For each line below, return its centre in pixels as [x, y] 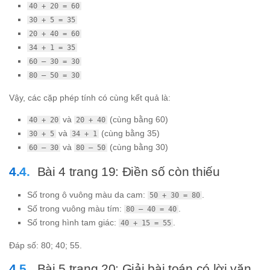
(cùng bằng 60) [138, 119]
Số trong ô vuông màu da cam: [87, 194]
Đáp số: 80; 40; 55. [46, 245]
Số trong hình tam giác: [73, 222]
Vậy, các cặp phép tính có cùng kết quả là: [90, 97]
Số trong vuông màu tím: [76, 208]
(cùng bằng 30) [138, 147]
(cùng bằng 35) [129, 133]
